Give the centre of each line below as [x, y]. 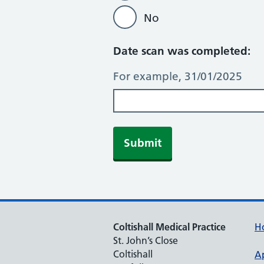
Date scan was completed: [182, 51]
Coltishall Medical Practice [169, 227]
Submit [143, 143]
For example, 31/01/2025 [178, 76]
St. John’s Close [146, 240]
